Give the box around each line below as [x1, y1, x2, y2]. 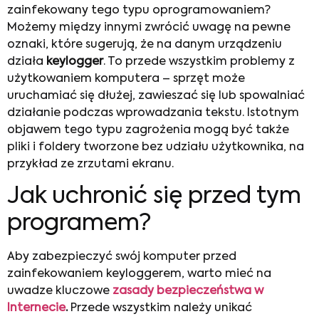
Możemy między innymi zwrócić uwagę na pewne [7, 21, 291, 33]
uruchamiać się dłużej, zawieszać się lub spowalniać [7, 90, 305, 102]
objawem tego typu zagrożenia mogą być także [7, 124, 289, 136]
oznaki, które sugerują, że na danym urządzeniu [7, 38, 282, 51]
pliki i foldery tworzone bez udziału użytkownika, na [7, 141, 304, 153]
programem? [7, 212, 151, 236]
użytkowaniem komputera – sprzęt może [7, 73, 245, 85]
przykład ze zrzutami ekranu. [7, 158, 174, 170]
